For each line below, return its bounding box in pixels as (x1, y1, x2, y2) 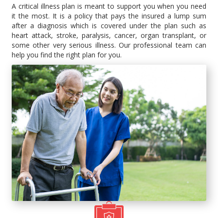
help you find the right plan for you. (12, 50, 122, 59)
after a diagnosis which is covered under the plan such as (12, 20, 206, 30)
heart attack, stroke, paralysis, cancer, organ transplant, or (12, 30, 206, 40)
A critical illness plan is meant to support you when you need (12, 1, 206, 11)
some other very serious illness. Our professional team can (12, 40, 206, 50)
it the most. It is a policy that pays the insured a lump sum (12, 11, 206, 20)
